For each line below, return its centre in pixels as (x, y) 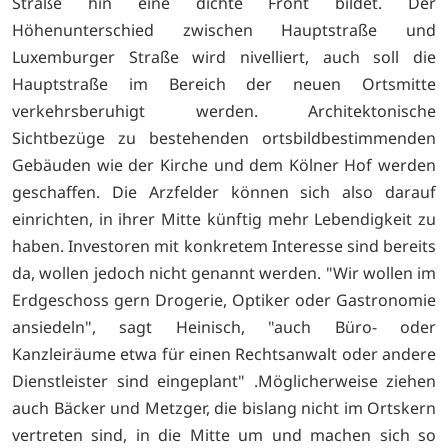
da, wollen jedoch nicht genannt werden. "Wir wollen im (224, 272)
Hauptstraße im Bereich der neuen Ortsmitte (224, 83)
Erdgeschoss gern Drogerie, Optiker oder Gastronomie (224, 299)
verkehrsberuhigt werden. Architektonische (224, 110)
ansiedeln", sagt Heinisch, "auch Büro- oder (224, 326)
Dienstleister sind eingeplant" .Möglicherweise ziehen (224, 380)
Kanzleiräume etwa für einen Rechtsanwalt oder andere (224, 353)
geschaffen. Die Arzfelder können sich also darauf (224, 191)
